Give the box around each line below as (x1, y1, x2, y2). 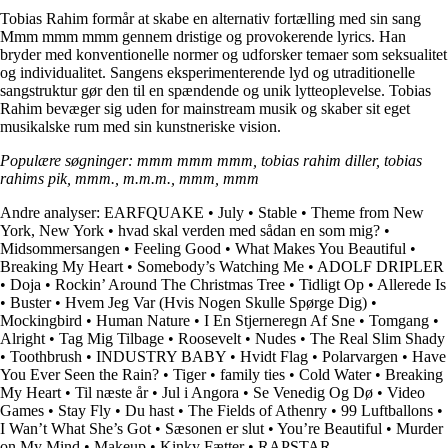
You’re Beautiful (277, 419, 382, 437)
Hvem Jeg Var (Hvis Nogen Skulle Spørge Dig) (65, 293, 367, 311)
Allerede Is (377, 275, 446, 293)
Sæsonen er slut (165, 419, 264, 437)
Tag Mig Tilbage (59, 329, 164, 347)
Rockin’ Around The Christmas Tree (55, 275, 285, 293)
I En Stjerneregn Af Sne (204, 311, 355, 329)
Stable (258, 203, 297, 221)
